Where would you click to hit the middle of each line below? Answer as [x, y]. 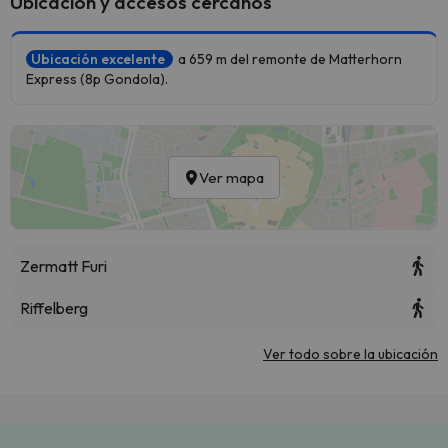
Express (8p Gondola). [97, 79]
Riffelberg [54, 308]
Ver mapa [231, 177]
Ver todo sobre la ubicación [350, 354]
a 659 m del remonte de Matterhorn [290, 59]
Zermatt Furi [63, 266]
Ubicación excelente [99, 59]
